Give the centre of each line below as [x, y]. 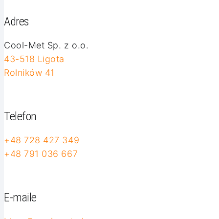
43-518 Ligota [34, 59]
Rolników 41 [29, 73]
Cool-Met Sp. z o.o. [46, 45]
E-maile [20, 197]
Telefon [20, 116]
